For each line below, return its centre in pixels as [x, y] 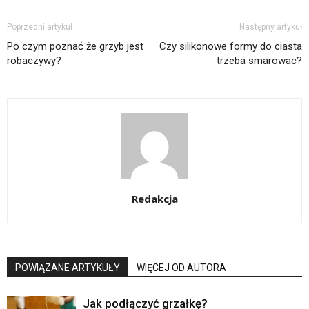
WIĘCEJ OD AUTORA [181, 267]
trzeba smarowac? [259, 60]
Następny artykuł [271, 27]
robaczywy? [34, 60]
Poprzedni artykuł [40, 27]
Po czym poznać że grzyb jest [75, 46]
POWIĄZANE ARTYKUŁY [68, 267]
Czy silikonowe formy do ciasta [231, 46]
